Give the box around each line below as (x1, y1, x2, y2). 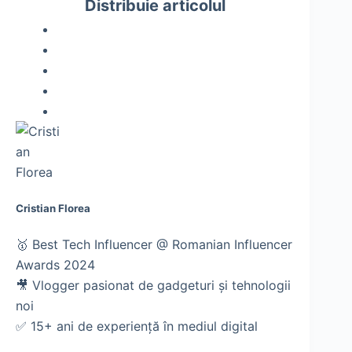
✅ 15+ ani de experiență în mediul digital (16, 317, 258, 334)
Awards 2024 (16, 256, 95, 273)
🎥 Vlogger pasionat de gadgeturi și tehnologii (16, 277, 291, 293)
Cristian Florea (16, 201, 90, 214)
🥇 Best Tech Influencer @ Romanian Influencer (16, 236, 292, 252)
